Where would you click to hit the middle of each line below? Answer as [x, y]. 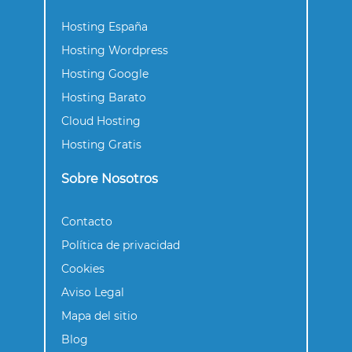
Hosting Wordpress [115, 51]
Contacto [87, 222]
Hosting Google [105, 74]
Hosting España [104, 27]
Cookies [83, 269]
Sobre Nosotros [110, 179]
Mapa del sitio [99, 316]
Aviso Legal [93, 293]
